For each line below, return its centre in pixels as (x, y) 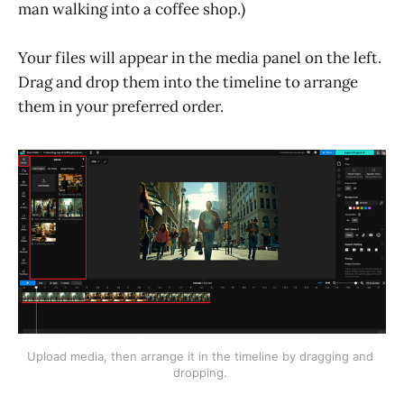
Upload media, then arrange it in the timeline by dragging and (200, 356)
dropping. (202, 372)
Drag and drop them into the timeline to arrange (188, 83)
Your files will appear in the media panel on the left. (200, 58)
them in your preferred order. (121, 107)
